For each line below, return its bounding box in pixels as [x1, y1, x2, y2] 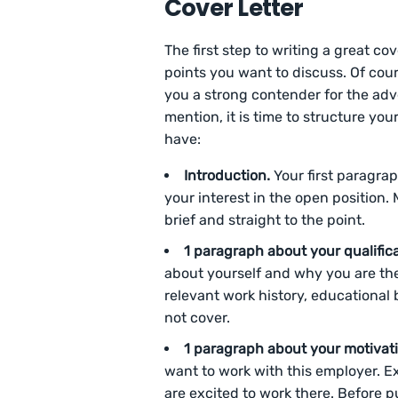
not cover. [164, 309, 230, 327]
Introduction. [184, 167, 274, 185]
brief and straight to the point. [164, 211, 365, 229]
